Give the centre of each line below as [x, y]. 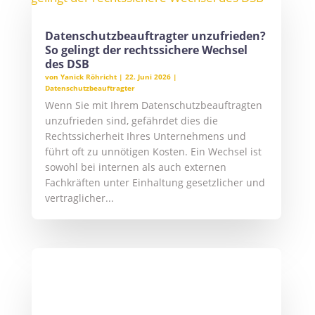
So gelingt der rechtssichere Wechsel [146, 50]
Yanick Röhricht [88, 76]
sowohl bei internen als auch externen [135, 167]
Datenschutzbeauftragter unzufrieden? [155, 36]
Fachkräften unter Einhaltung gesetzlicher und [155, 182]
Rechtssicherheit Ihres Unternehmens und [145, 136]
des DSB [67, 64]
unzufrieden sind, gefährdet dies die [131, 120]
